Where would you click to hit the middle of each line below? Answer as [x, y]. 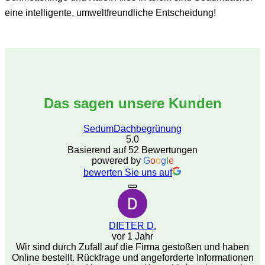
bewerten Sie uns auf [128, 173]
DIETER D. [132, 226]
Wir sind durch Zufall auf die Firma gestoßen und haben [132, 247]
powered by [117, 161]
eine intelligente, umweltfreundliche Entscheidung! [110, 13]
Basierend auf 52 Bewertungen [132, 150]
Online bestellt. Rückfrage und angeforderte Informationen [132, 258]
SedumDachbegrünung [132, 129]
